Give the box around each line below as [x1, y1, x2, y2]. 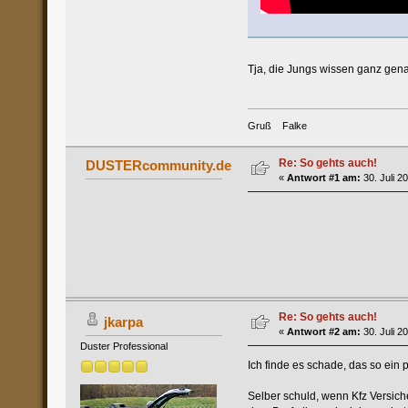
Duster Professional [79, 340, 168, 352]
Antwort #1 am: [286, 171, 361, 183]
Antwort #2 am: [286, 325, 361, 337]
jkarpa [104, 313, 144, 330]
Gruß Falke [247, 119, 307, 131]
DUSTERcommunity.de [86, 157, 232, 173]
